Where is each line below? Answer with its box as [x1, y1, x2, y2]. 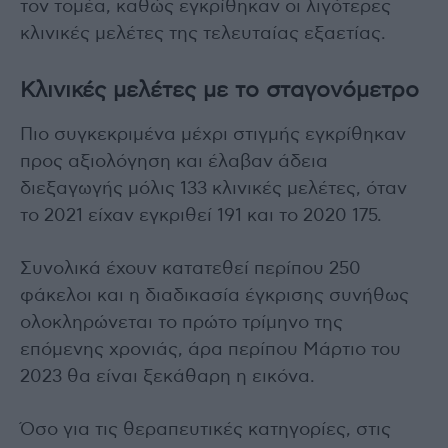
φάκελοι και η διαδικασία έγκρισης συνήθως [20, 287, 409, 306]
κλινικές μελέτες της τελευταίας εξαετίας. [20, 25, 386, 44]
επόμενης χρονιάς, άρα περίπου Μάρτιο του [20, 341, 401, 360]
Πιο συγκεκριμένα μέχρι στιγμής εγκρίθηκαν [20, 126, 406, 145]
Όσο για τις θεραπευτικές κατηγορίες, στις [20, 421, 391, 440]
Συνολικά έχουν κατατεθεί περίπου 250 [20, 260, 361, 279]
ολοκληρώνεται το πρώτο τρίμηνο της [20, 314, 343, 333]
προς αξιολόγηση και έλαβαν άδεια [20, 153, 328, 172]
